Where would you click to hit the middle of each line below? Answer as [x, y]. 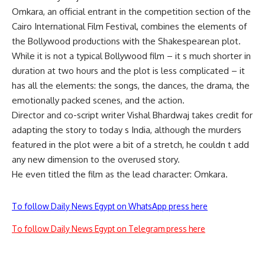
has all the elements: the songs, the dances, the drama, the [131, 85]
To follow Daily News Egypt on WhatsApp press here [110, 206]
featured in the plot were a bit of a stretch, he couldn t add [130, 145]
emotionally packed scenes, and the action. [98, 100]
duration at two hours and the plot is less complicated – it [128, 71]
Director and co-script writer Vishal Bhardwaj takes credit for [132, 115]
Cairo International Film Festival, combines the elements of [129, 26]
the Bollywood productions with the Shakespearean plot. [126, 41]
